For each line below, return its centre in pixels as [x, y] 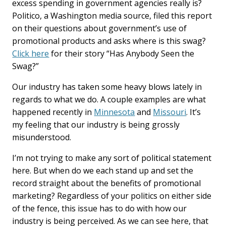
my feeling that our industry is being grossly [96, 125]
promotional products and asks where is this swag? [109, 41]
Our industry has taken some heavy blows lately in [107, 87]
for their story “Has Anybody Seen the [122, 53]
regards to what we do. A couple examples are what [109, 99]
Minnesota [115, 112]
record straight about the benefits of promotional [107, 183]
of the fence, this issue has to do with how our [100, 208]
